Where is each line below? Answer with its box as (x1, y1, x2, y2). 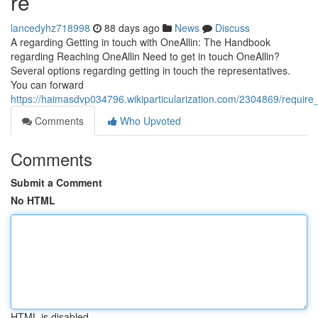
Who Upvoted (117, 114, 181, 128)
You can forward (11, 77, 84, 92)
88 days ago (104, 21, 160, 35)
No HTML (11, 193, 55, 207)
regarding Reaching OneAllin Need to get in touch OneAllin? (11, 49, 280, 63)
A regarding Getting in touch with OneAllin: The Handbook (11, 35, 270, 49)
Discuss (215, 21, 250, 35)
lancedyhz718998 (11, 21, 90, 35)
